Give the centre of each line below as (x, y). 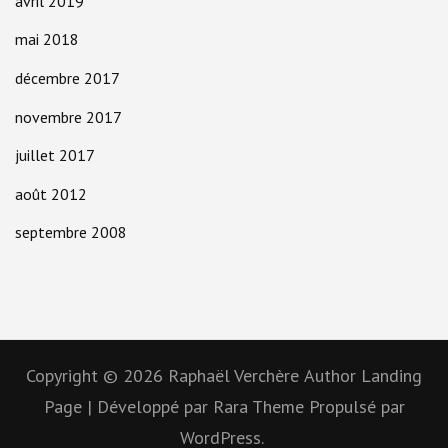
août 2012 (51, 193)
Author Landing (363, 376)
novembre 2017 (68, 116)
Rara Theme (260, 407)
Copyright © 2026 (97, 376)
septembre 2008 (71, 232)
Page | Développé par (128, 407)
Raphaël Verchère (233, 376)
